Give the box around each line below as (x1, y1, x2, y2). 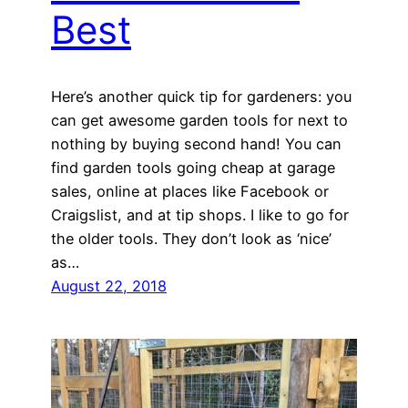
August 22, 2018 (51, 277, 167, 296)
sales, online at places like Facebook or (51, 182, 329, 201)
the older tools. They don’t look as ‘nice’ (51, 229, 331, 249)
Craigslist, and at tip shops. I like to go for (51, 206, 349, 225)
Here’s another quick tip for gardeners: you (51, 87, 352, 107)
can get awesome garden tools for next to (51, 111, 348, 130)
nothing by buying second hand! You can (51, 135, 342, 154)
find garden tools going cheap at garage (51, 158, 335, 178)
